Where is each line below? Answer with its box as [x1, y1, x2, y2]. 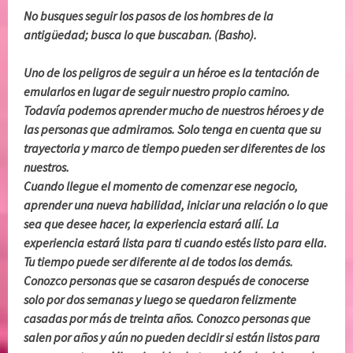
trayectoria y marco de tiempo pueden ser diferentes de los [24, 140, 325, 157]
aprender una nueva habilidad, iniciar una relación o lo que [24, 197, 329, 214]
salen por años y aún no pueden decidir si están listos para [24, 329, 321, 346]
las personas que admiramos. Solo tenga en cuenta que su [24, 121, 321, 138]
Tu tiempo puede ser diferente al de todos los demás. [24, 254, 294, 270]
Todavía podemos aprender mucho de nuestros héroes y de [24, 102, 325, 119]
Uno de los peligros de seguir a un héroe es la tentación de [24, 65, 320, 81]
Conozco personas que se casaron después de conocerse [24, 273, 310, 289]
